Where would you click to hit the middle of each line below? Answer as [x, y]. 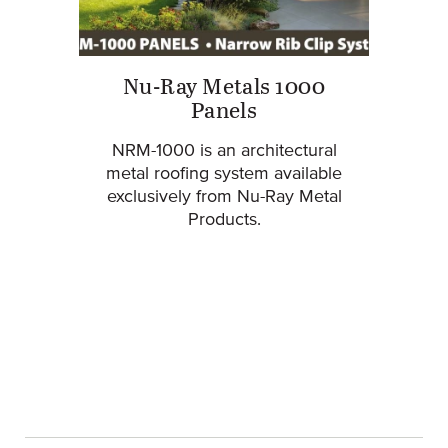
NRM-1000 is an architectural [224, 150]
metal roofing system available [224, 173]
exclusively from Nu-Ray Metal [224, 196]
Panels [224, 111]
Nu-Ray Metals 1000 [224, 87]
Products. [224, 219]
